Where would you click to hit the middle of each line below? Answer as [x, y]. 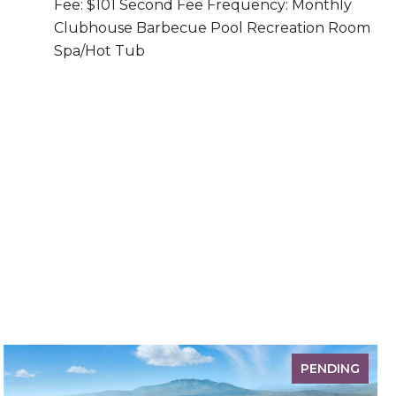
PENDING [330, 369]
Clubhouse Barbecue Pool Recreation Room [212, 28]
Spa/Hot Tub [99, 51]
